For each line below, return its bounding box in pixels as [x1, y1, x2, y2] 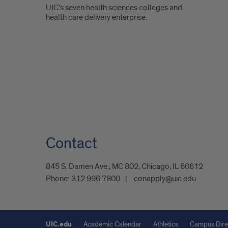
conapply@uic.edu [134, 174, 196, 184]
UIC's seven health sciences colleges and [46, 3, 182, 13]
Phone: [46, 174, 71, 184]
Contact [46, 134, 97, 154]
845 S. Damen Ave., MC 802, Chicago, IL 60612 [46, 161, 203, 172]
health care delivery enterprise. [46, 12, 147, 23]
